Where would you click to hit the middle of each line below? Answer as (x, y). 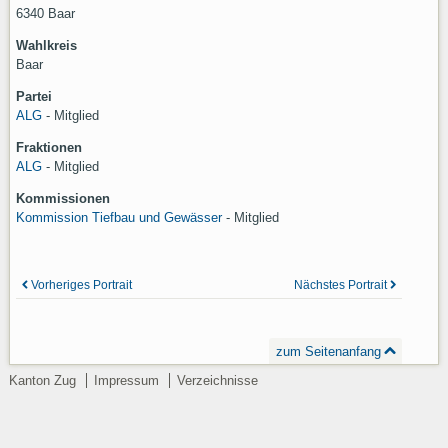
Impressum (126, 381)
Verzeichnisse (217, 381)
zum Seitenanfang (328, 351)
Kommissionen (62, 198)
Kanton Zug (42, 381)
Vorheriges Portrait (81, 285)
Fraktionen (48, 147)
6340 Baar (45, 13)
